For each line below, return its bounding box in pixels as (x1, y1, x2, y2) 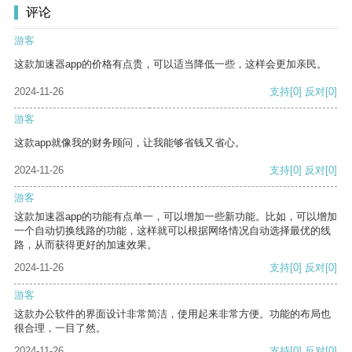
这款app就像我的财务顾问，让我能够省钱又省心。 (14, 137, 245, 149)
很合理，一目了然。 (14, 322, 106, 335)
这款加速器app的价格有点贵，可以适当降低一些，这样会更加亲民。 (14, 58, 327, 71)
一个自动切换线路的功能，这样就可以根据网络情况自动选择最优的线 (14, 225, 331, 237)
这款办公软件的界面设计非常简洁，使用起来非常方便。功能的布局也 (14, 308, 331, 321)
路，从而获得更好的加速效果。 (14, 239, 157, 251)
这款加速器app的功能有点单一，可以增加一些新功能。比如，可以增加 (14, 211, 337, 223)
